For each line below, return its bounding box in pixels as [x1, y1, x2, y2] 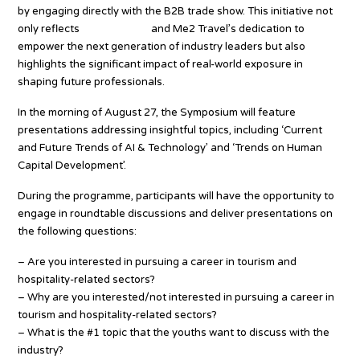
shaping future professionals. [18, 75, 166, 88]
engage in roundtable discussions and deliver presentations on [18, 207, 333, 220]
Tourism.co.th [82, 22, 149, 35]
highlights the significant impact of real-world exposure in [18, 57, 304, 71]
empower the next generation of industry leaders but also [18, 39, 306, 53]
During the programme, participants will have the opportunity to [18, 189, 335, 202]
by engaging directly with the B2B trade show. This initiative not [18, 4, 333, 18]
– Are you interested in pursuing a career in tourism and [18, 255, 297, 268]
